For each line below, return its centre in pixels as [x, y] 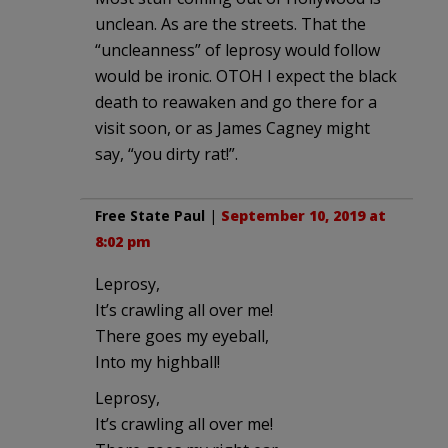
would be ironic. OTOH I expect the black [246, 76]
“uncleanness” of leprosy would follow [237, 50]
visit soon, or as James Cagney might [232, 128]
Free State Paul [150, 216]
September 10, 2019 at [303, 216]
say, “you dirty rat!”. [166, 154]
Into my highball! [157, 362]
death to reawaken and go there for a [236, 102]
